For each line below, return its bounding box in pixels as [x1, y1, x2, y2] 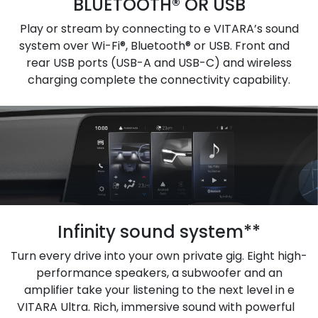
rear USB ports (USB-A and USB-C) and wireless [26, 54, 292, 71]
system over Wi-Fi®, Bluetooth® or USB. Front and [18, 37, 300, 54]
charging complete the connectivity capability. [28, 71, 290, 88]
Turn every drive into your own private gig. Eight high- [11, 247, 307, 264]
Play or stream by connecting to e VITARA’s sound [19, 20, 299, 37]
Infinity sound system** [57, 219, 261, 243]
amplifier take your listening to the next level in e [23, 281, 295, 298]
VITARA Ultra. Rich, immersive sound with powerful [16, 298, 302, 315]
